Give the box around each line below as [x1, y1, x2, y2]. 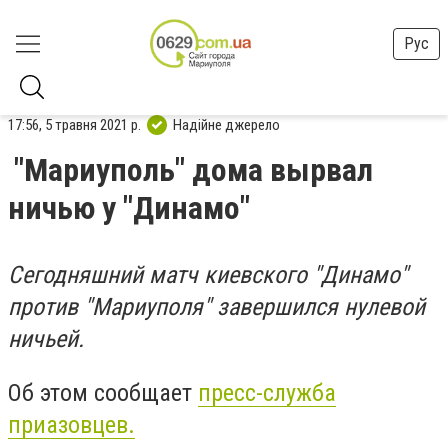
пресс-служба [198, 378, 336, 407]
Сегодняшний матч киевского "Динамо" [8, 261, 408, 289]
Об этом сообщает [8, 378, 198, 407]
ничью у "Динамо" [8, 189, 250, 227]
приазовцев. [8, 410, 135, 439]
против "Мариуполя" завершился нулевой [8, 293, 425, 321]
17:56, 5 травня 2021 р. [8, 115, 141, 134]
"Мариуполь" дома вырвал [14, 151, 373, 189]
